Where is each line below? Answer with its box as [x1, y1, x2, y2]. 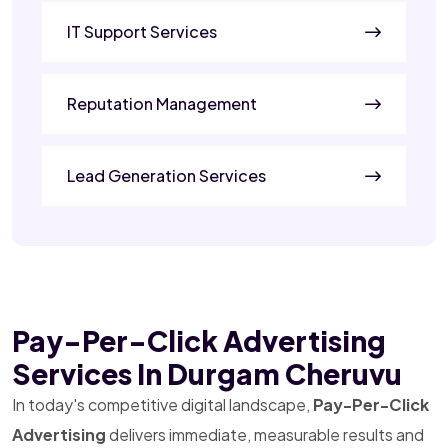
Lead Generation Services [67, 164, 266, 186]
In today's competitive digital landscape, [12, 393, 313, 415]
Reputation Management [67, 92, 257, 114]
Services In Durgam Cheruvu [12, 355, 402, 391]
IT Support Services [67, 20, 217, 42]
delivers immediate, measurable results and [106, 423, 424, 445]
